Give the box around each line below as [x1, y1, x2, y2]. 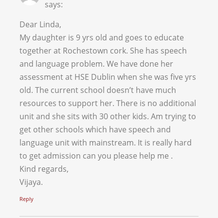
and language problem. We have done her [19, 58, 173, 70]
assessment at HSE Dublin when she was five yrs [19, 72, 196, 83]
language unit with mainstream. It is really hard [19, 137, 192, 148]
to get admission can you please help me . [19, 150, 173, 162]
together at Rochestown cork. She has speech [19, 45, 187, 56]
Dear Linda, [19, 19, 61, 30]
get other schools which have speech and [19, 124, 171, 135]
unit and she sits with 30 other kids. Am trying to [19, 111, 196, 122]
